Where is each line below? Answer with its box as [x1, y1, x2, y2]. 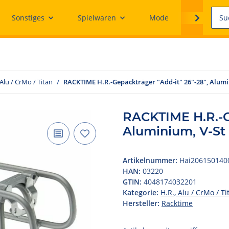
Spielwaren [78, 13, 116, 22]
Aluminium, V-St [123, 124, 225, 139]
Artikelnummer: [123, 155, 179, 165]
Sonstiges [12, 13, 44, 22]
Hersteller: [123, 198, 159, 208]
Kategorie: [123, 188, 161, 197]
